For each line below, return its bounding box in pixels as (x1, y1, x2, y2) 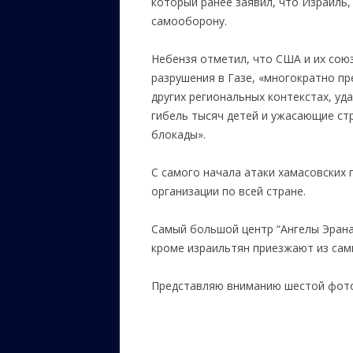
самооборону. (151, 13, 227, 28)
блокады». (151, 127, 206, 142)
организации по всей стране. (151, 184, 306, 199)
